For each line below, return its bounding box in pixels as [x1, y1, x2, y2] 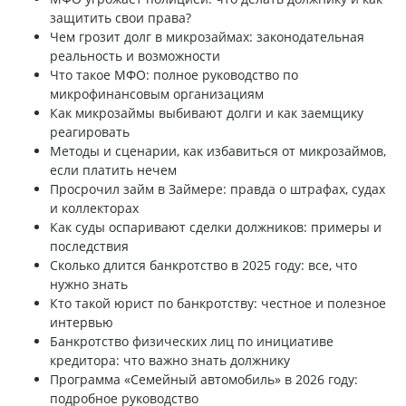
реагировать [50, 123, 130, 141]
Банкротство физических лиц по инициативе [50, 333, 333, 351]
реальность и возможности [50, 47, 220, 65]
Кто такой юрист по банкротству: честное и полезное [50, 295, 386, 313]
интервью [50, 314, 113, 332]
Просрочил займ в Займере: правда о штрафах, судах [50, 180, 385, 198]
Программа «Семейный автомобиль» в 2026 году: [50, 371, 358, 389]
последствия [50, 237, 129, 256]
